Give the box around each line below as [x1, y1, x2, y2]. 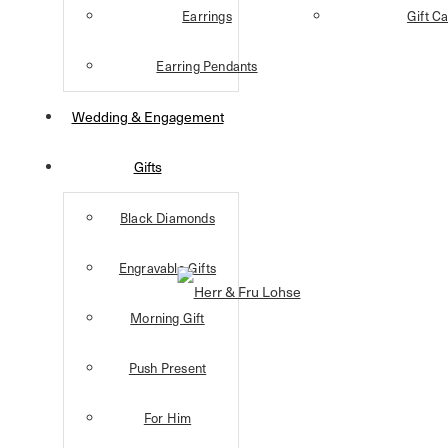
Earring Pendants [156, 57, 258, 75]
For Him [143, 409, 192, 427]
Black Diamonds [120, 209, 215, 227]
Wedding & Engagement [71, 107, 224, 126]
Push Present [128, 359, 207, 377]
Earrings [182, 7, 232, 25]
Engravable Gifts [118, 259, 217, 277]
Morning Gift [130, 309, 205, 327]
